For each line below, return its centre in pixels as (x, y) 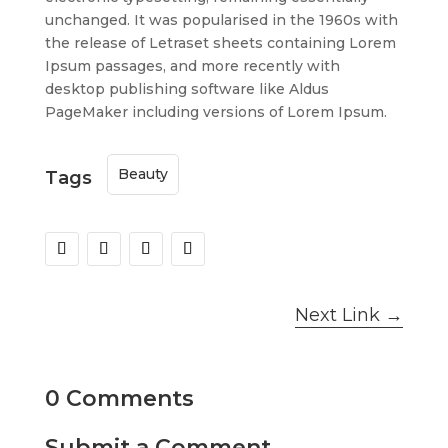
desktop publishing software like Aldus (186, 89)
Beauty (142, 174)
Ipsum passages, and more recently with (192, 66)
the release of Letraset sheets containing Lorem (220, 43)
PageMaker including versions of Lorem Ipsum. (215, 112)
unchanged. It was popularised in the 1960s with (221, 20)
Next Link (338, 315)
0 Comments (119, 399)
